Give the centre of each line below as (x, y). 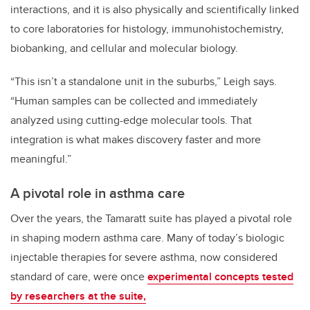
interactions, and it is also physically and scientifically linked (155, 10)
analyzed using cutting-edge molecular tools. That (131, 120)
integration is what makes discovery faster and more (136, 140)
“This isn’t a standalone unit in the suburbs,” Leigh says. (144, 82)
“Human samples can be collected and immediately (134, 101)
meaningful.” (41, 159)
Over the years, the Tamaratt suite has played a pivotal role (151, 219)
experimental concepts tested (220, 277)
